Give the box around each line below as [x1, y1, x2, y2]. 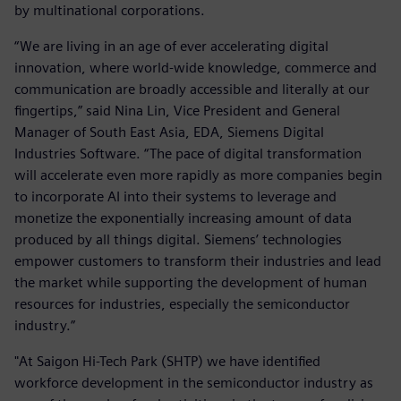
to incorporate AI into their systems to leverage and [14, 187, 337, 205]
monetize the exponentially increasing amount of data [14, 209, 352, 226]
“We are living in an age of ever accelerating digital [14, 37, 328, 55]
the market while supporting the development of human [14, 273, 367, 291]
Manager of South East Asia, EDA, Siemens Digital [14, 123, 324, 141]
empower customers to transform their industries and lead [14, 252, 381, 269]
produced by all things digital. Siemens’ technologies [14, 230, 342, 248]
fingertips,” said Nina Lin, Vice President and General [14, 101, 340, 119]
